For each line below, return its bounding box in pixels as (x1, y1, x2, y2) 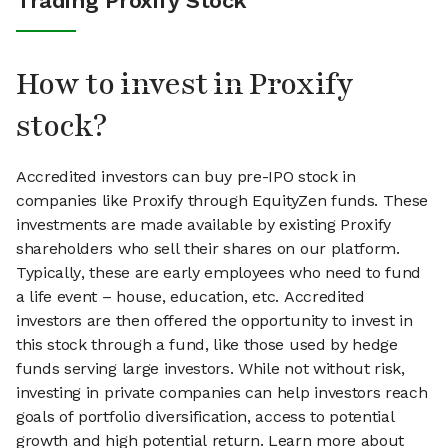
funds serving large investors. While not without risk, (16, 359, 405, 379)
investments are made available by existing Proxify (16, 215, 391, 235)
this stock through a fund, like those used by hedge (16, 335, 398, 355)
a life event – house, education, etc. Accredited (16, 287, 365, 307)
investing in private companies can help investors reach (16, 383, 428, 403)
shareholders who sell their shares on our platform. (16, 239, 400, 259)
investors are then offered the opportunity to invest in (16, 311, 413, 331)
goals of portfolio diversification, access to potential (16, 407, 395, 427)
